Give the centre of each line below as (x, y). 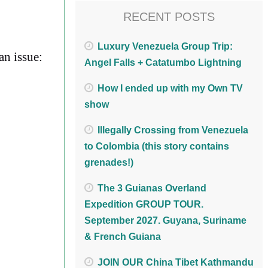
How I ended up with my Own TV (170, 89)
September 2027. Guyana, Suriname (165, 221)
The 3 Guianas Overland (152, 188)
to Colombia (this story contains (157, 147)
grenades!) (109, 163)
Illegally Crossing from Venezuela (173, 130)
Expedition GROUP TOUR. (144, 205)
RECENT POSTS (169, 16)
